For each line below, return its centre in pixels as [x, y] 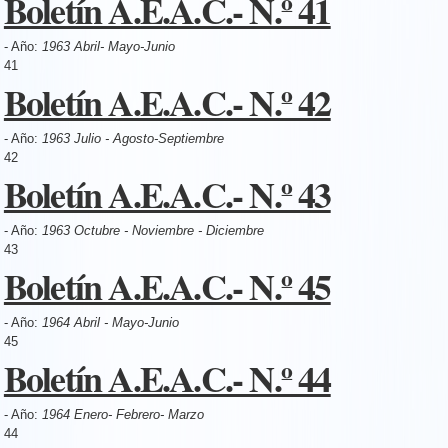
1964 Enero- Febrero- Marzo [122, 414]
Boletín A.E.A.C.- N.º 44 [167, 377]
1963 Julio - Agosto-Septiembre [132, 138]
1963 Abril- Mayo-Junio [108, 46]
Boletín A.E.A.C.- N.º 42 [167, 101]
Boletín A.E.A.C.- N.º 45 [167, 285]
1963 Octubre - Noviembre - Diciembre [152, 230]
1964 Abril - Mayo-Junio [110, 322]
